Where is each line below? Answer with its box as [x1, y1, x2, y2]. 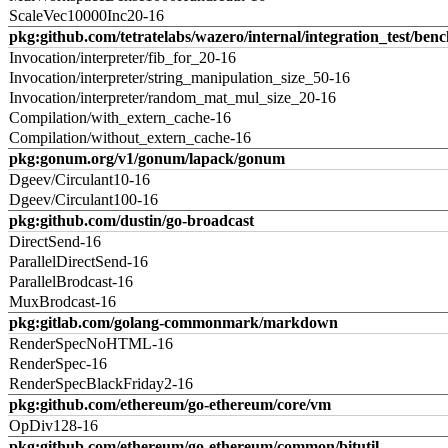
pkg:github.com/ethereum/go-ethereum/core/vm [9, 396, 331, 413]
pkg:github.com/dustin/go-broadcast [9, 212, 254, 229]
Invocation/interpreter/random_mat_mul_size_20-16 [9, 89, 336, 106]
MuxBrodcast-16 [9, 293, 116, 310]
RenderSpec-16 [9, 355, 107, 372]
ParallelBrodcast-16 [9, 273, 133, 290]
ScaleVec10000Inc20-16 [9, 7, 164, 24]
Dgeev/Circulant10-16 [9, 171, 150, 188]
